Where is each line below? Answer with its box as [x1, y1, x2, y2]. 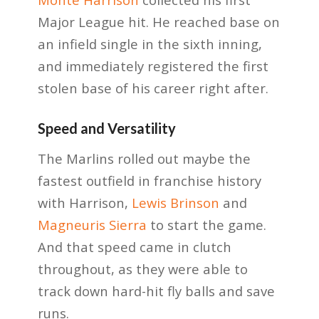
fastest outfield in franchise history [37, 171, 261, 189]
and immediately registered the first [37, 57, 268, 75]
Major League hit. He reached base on [37, 13, 280, 31]
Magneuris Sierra [37, 215, 147, 234]
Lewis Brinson [131, 193, 219, 211]
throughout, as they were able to [37, 259, 248, 278]
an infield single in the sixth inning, [37, 35, 262, 53]
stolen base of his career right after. [37, 79, 268, 98]
